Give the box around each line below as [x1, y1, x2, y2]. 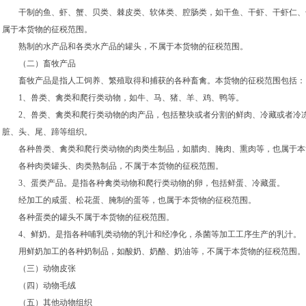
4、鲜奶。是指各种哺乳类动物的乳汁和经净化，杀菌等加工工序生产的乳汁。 [2, 229, 301, 239]
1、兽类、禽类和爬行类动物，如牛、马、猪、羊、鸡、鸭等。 [2, 93, 244, 102]
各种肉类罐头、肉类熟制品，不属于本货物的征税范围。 [2, 161, 223, 171]
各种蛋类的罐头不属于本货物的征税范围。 [2, 212, 174, 222]
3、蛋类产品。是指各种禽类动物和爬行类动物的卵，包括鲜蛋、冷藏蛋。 [2, 178, 285, 188]
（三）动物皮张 [2, 264, 76, 273]
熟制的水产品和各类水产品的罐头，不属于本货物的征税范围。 [2, 42, 248, 51]
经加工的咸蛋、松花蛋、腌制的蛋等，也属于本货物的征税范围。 [2, 195, 256, 205]
